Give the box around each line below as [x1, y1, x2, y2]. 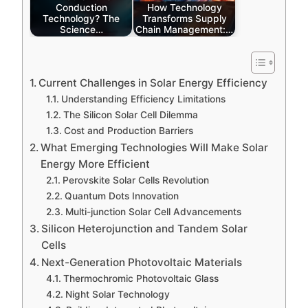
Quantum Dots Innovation [64, 190, 179, 201]
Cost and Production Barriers [63, 124, 193, 136]
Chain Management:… [135, 24, 233, 36]
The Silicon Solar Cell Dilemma [63, 109, 198, 120]
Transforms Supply [142, 13, 227, 25]
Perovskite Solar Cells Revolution [62, 174, 209, 186]
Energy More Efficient [41, 157, 151, 170]
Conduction [55, 2, 107, 14]
